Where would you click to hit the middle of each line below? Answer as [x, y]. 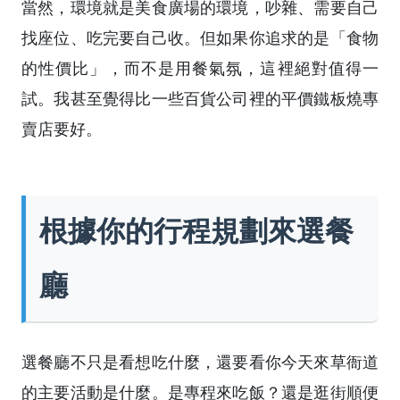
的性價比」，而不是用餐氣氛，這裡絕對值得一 [200, 67]
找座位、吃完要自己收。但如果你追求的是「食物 [200, 37]
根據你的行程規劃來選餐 [196, 231]
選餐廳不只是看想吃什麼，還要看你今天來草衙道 [200, 362]
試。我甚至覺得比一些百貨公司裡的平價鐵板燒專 [200, 98]
